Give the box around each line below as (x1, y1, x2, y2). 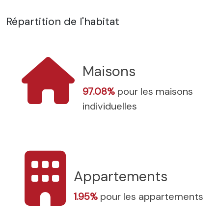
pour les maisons (117, 84, 193, 98)
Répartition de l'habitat (6, 14, 119, 28)
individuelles (82, 99, 137, 112)
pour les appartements (100, 190, 203, 203)
